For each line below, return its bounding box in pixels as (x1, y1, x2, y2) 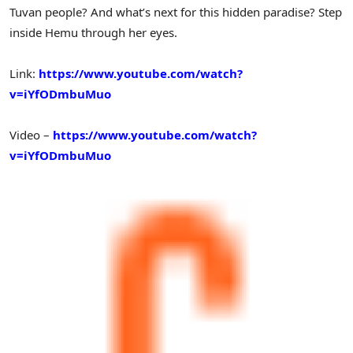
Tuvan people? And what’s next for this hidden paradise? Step (9, 3, 342, 20)
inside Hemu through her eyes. (9, 24, 177, 40)
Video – (9, 127, 53, 143)
